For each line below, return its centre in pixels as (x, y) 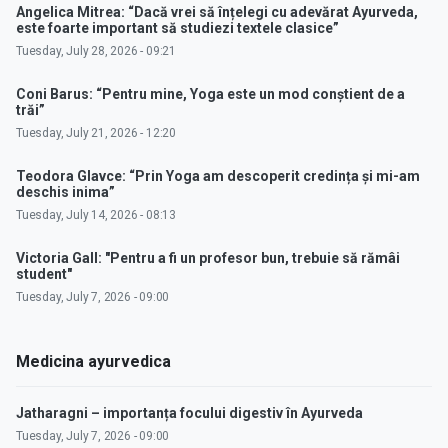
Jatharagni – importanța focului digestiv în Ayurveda (189, 413)
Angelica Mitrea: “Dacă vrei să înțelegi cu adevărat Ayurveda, (217, 12)
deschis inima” (65, 192)
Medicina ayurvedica (93, 362)
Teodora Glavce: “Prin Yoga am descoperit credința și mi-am (218, 176)
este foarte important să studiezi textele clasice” (177, 28)
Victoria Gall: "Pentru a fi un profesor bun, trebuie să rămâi (208, 258)
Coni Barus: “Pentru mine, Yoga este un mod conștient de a (210, 94)
